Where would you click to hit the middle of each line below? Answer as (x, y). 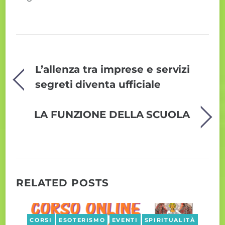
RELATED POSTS (63, 183)
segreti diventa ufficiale (98, 84)
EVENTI (125, 220)
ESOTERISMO (82, 220)
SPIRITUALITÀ (170, 220)
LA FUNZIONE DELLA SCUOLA (112, 115)
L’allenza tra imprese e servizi (113, 69)
